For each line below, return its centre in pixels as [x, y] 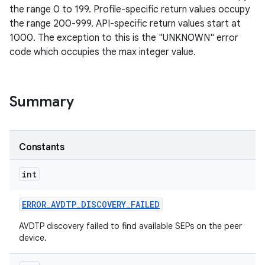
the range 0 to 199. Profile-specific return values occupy [130, 9]
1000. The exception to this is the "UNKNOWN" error [124, 38]
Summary [42, 102]
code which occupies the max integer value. [103, 52]
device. [33, 238]
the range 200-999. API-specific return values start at [125, 24]
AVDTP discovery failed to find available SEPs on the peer [130, 226]
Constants [42, 147]
